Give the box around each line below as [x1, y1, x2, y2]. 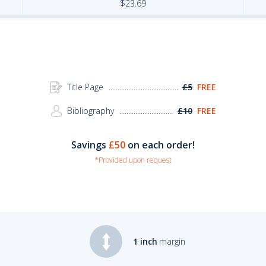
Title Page [67, 81, 103, 93]
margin [159, 235, 185, 247]
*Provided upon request [94, 155, 172, 165]
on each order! [125, 138, 195, 151]
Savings [71, 138, 109, 151]
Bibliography [67, 105, 114, 116]
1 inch [133, 235, 157, 247]
